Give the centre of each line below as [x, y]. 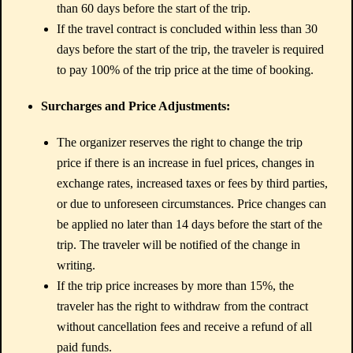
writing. [76, 265]
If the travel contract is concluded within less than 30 [187, 29]
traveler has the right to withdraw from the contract [182, 306]
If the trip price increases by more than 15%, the [175, 286]
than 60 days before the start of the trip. [154, 8]
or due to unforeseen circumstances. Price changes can [191, 204]
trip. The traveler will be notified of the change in [178, 245]
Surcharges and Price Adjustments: [136, 106]
